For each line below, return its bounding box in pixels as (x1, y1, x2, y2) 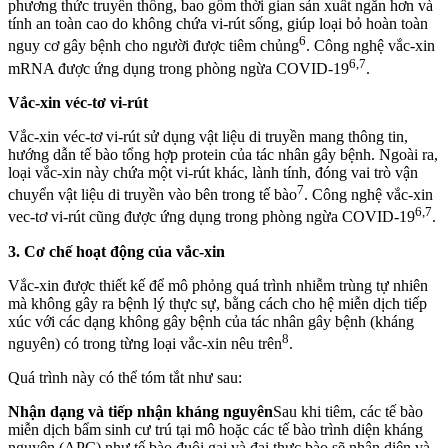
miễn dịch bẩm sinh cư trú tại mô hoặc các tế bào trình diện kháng (8, 420, 423, 438)
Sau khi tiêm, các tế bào (273, 402, 423, 420)
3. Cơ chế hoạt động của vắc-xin (8, 242, 225, 260)
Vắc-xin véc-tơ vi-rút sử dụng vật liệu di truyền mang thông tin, (8, 127, 408, 145)
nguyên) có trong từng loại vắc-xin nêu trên (8, 334, 282, 352)
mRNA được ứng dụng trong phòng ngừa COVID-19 (8, 59, 349, 77)
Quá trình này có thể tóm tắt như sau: (8, 368, 242, 386)
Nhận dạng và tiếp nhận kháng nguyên (8, 402, 273, 420)
